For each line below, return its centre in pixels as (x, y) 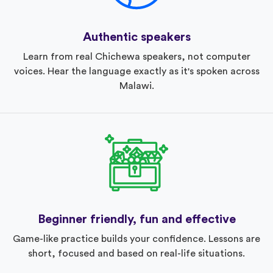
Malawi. (136, 86)
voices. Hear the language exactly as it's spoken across (136, 71)
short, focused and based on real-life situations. (136, 253)
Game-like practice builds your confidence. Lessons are (136, 239)
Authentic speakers (136, 37)
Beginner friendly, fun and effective (136, 219)
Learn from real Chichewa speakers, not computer (136, 56)
